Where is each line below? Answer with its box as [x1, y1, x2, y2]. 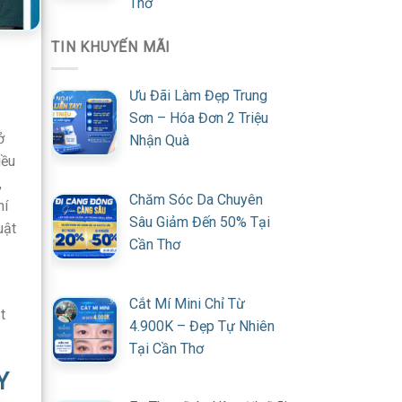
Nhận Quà [129, 132, 189, 150]
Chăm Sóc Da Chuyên [129, 190, 263, 208]
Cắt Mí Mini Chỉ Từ [129, 294, 245, 312]
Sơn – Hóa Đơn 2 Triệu [129, 109, 268, 127]
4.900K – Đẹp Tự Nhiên [129, 317, 275, 335]
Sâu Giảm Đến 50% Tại [129, 213, 270, 231]
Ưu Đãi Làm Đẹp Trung [129, 87, 267, 105]
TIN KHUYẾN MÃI [51, 38, 171, 56]
